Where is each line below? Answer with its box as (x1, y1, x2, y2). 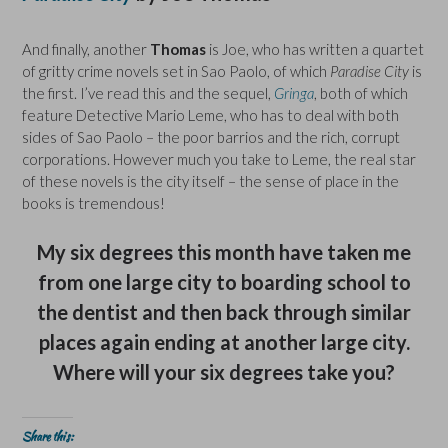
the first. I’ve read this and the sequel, (22, 84, 274, 103)
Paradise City (327, 62, 412, 81)
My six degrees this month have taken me (37, 239, 411, 264)
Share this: (22, 427, 73, 445)
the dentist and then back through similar (37, 299, 411, 324)
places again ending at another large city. (38, 329, 410, 354)
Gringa (274, 84, 314, 103)
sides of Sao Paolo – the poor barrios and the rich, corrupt (22, 128, 400, 147)
